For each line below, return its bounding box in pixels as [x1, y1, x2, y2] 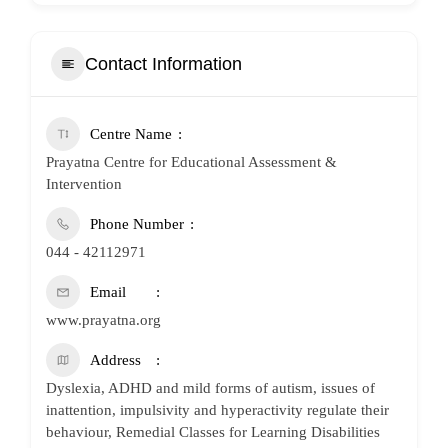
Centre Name [90, 126, 172, 142]
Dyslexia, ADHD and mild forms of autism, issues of [46, 380, 375, 396]
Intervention [46, 176, 122, 192]
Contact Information [85, 53, 242, 74]
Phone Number [90, 216, 184, 232]
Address [90, 352, 141, 368]
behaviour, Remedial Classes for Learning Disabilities [46, 424, 380, 440]
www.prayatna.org [46, 312, 161, 328]
